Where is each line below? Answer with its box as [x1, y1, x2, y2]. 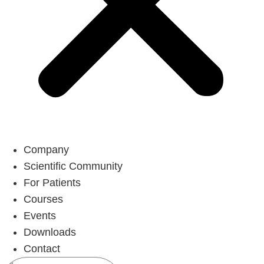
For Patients [24, 177, 81, 189]
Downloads [24, 226, 76, 238]
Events [24, 210, 56, 222]
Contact [24, 243, 60, 255]
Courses [24, 193, 63, 205]
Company [24, 144, 69, 156]
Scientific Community [24, 160, 123, 172]
